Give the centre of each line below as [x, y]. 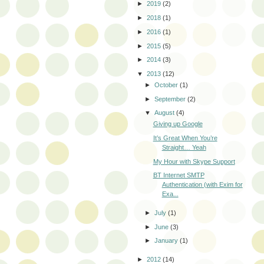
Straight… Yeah [184, 147]
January [167, 241]
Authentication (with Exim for [202, 185]
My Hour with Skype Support [194, 161]
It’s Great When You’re [185, 138]
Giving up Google [178, 124]
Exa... [170, 194]
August [166, 113]
